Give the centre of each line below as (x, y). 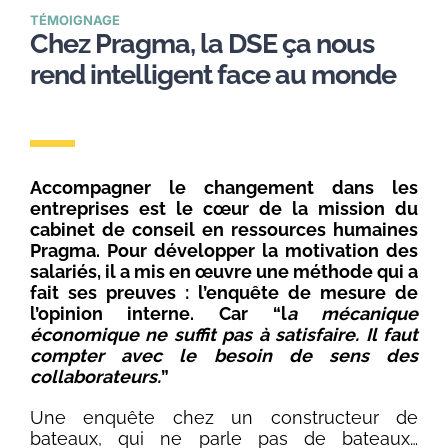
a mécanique (352, 314)
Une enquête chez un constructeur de (224, 418)
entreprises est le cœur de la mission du (224, 209)
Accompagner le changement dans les (224, 188)
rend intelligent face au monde (212, 74)
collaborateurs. (95, 377)
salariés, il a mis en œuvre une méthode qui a (224, 272)
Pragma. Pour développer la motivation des (224, 251)
